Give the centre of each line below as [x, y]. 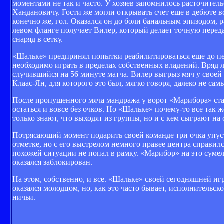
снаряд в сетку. [38, 39]
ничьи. [24, 197]
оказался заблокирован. [52, 162]
